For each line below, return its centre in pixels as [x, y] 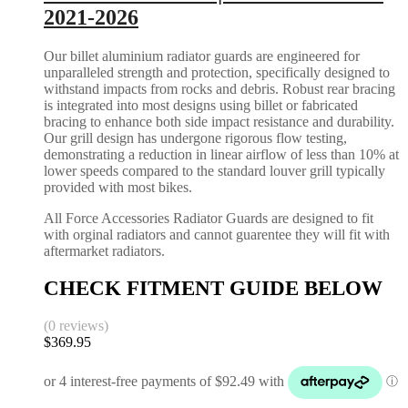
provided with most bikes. [118, 188]
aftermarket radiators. [104, 251]
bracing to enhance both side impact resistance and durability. [219, 122]
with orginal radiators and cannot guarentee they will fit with [217, 235]
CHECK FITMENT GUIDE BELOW [213, 288]
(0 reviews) [76, 325]
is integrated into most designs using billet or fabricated [201, 106]
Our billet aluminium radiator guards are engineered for [202, 56]
